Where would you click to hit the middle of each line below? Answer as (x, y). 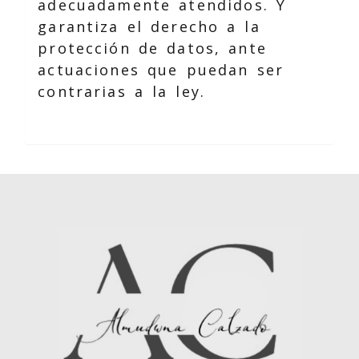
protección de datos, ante (152, 48)
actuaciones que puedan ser (161, 70)
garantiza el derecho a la (149, 26)
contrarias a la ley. (122, 91)
